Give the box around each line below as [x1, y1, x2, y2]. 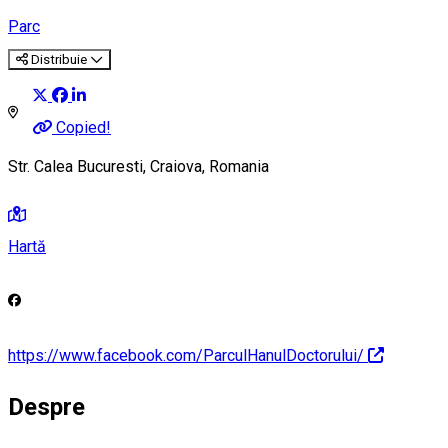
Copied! [56, 118, 111, 137]
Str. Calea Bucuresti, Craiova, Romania [8, 157, 269, 177]
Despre [8, 393, 85, 422]
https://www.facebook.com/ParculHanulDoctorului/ [8, 345, 364, 365]
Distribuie [31, 51, 87, 67]
